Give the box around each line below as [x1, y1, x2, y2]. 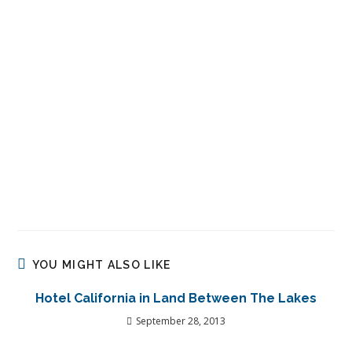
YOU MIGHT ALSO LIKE [31, 258, 171, 271]
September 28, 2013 [136, 314, 225, 328]
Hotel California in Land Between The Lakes [35, 291, 317, 306]
